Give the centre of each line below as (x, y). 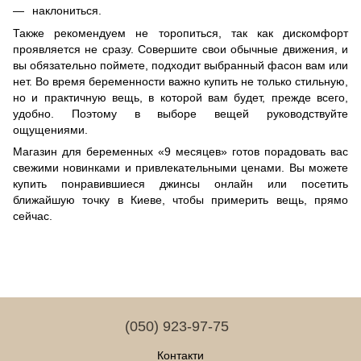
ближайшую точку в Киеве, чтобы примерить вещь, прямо (180, 200)
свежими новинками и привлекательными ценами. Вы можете (180, 168)
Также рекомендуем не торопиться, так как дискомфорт (180, 33)
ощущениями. (50, 130)
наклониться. (67, 10)
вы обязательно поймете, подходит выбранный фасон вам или (180, 66)
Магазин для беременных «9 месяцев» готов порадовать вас (180, 152)
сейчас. (33, 216)
